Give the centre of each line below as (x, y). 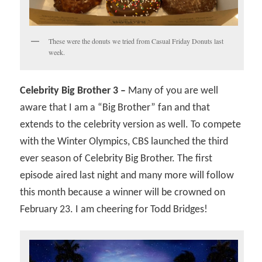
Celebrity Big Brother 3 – (73, 91)
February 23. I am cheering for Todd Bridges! (114, 209)
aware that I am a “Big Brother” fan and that (115, 108)
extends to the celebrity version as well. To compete (131, 125)
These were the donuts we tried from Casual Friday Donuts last (136, 41)
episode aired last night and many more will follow (127, 175)
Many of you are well (172, 91)
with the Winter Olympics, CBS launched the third (124, 142)
